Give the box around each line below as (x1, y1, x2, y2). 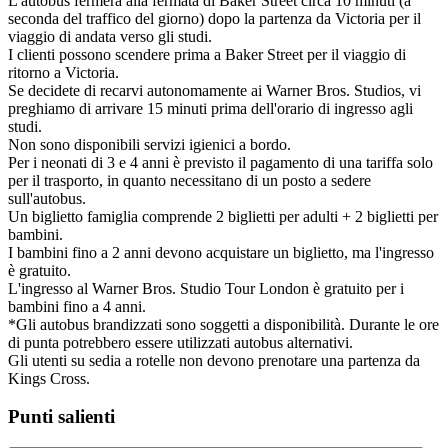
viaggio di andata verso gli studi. (8, 27, 212, 45)
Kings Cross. (8, 369, 90, 387)
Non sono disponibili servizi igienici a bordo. (8, 135, 291, 153)
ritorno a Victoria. (8, 63, 119, 81)
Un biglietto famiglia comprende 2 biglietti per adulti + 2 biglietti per (8, 207, 438, 225)
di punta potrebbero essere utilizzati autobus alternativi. (8, 333, 353, 351)
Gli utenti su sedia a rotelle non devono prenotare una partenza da (8, 351, 420, 369)
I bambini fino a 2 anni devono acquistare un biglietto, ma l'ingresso (8, 243, 434, 261)
